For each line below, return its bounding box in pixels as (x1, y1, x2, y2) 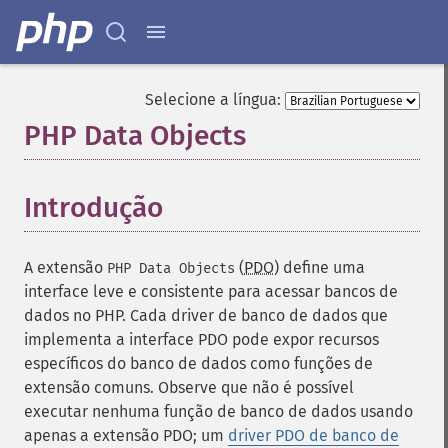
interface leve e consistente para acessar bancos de (24, 282, 398, 301)
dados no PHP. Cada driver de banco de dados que (24, 306, 388, 325)
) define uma (274, 258, 365, 277)
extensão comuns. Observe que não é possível (24, 378, 354, 397)
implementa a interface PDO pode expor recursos (24, 330, 379, 349)
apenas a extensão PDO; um (24, 426, 228, 445)
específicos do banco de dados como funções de (24, 354, 373, 373)
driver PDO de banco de (228, 426, 399, 445)
